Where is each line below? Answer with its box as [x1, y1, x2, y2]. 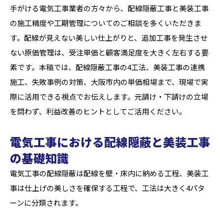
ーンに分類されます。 [10, 197, 82, 208]
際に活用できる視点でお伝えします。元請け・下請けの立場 [10, 91, 208, 102]
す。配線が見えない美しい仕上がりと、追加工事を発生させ [10, 32, 208, 43]
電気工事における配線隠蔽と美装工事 [10, 133, 210, 150]
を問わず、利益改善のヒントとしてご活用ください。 [10, 106, 186, 116]
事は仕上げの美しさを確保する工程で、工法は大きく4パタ [10, 183, 205, 193]
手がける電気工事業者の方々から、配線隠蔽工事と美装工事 [10, 3, 209, 13]
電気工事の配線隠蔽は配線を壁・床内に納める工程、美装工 [10, 168, 209, 178]
